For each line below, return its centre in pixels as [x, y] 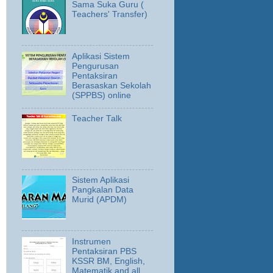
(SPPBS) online [102, 95]
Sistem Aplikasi [101, 180]
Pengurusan [96, 66]
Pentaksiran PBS [105, 251]
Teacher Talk [97, 119]
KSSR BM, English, [109, 261]
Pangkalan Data [103, 190]
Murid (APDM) [100, 200]
